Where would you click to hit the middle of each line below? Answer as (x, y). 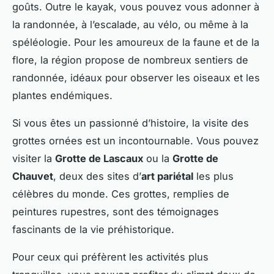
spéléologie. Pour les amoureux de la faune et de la (136, 42)
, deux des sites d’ (97, 176)
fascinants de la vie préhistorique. (93, 229)
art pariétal (167, 176)
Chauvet (33, 176)
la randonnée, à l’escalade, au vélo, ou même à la (130, 24)
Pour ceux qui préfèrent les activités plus (110, 257)
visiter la (34, 158)
